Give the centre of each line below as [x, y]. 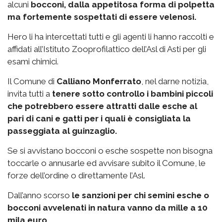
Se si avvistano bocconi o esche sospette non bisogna [110, 151]
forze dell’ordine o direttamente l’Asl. [76, 176]
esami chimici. [33, 62]
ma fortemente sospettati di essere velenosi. [102, 17]
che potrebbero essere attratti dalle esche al [102, 106]
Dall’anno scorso [40, 195]
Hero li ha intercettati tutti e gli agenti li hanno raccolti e [111, 37]
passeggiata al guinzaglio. [62, 131]
